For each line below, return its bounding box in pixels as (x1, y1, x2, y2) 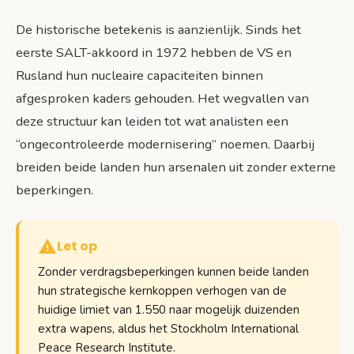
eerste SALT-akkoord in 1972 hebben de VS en (16, 43, 292, 62)
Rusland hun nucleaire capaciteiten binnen (16, 66, 263, 85)
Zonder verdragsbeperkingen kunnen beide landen (38, 264, 309, 281)
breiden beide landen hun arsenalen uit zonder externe (16, 158, 336, 177)
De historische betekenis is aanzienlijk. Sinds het (16, 21, 301, 40)
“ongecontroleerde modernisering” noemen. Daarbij (16, 135, 314, 154)
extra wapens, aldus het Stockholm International (38, 321, 299, 337)
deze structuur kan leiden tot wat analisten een (16, 112, 288, 131)
